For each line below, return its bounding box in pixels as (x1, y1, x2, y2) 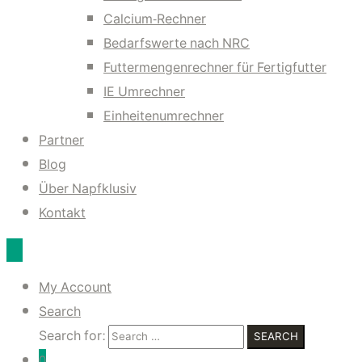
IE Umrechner (103, 80, 185, 103)
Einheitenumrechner (103, 104, 224, 128)
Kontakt (39, 201, 86, 225)
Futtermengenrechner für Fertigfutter (103, 56, 326, 79)
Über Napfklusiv (39, 177, 137, 200)
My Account (39, 276, 112, 299)
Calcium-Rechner (103, 7, 206, 31)
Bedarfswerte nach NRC (103, 32, 250, 55)
